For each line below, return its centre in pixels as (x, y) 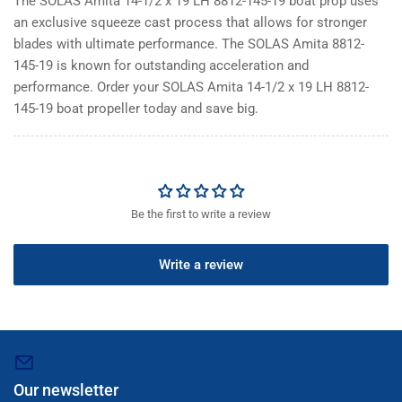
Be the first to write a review (201, 214)
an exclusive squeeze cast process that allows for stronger (190, 22)
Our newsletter (66, 389)
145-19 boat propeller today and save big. (136, 108)
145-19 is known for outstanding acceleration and (161, 65)
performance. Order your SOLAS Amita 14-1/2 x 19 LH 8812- (191, 87)
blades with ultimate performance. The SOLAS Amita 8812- (189, 44)
